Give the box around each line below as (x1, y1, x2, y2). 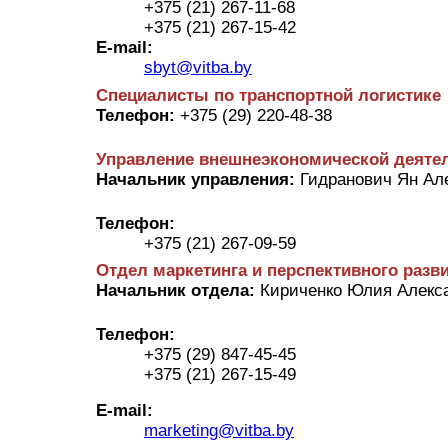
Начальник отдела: (96, 281, 260, 301)
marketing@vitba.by (144, 421, 294, 441)
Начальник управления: (96, 169, 295, 189)
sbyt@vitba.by (144, 57, 252, 77)
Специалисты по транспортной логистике (96, 85, 441, 105)
